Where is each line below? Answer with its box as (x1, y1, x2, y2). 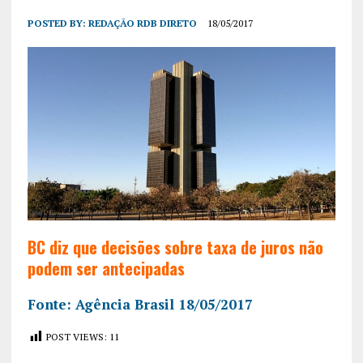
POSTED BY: (27, 16, 88, 29)
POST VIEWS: (45, 330, 107, 343)
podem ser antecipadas (27, 255, 185, 280)
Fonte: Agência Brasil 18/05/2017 (27, 294, 253, 314)
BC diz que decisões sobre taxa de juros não (27, 234, 323, 259)
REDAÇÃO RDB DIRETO (88, 16, 197, 29)
